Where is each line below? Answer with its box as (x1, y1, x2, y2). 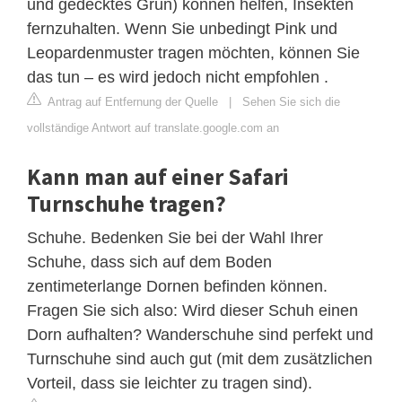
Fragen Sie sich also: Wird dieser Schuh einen (27, 301, 358, 319)
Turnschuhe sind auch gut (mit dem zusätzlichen (27, 349, 372, 368)
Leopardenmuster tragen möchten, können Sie (27, 43, 360, 62)
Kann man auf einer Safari (27, 162, 289, 191)
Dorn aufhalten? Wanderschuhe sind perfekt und (27, 325, 373, 344)
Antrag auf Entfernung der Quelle (45, 94, 218, 109)
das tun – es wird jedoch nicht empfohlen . (27, 67, 328, 86)
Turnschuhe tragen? (27, 188, 226, 218)
